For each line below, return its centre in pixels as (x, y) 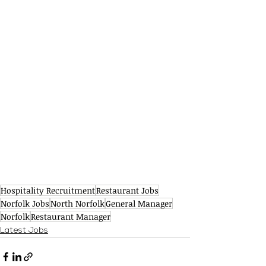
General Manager (139, 203)
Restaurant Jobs (127, 190)
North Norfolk (77, 203)
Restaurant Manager (71, 216)
